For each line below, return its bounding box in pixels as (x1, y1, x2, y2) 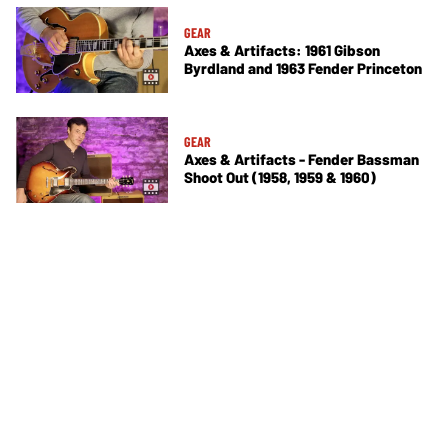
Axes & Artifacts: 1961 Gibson (184, 40, 380, 59)
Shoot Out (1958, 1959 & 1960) (184, 168, 376, 187)
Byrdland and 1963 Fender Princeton (184, 58, 422, 77)
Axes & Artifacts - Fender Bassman (184, 150, 419, 169)
